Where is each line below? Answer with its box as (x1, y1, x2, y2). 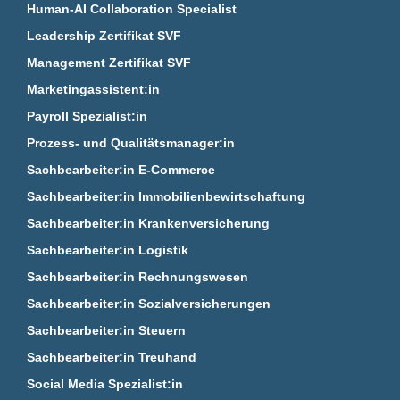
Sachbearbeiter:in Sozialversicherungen (27, 296, 271, 311)
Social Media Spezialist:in (27, 376, 184, 391)
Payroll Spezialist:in (27, 108, 148, 123)
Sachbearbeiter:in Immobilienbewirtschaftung (27, 188, 306, 204)
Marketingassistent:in (27, 81, 161, 96)
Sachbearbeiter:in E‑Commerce (27, 162, 216, 177)
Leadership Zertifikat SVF (27, 28, 182, 43)
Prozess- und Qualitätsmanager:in (27, 135, 236, 150)
